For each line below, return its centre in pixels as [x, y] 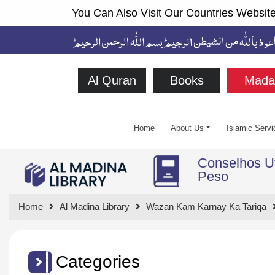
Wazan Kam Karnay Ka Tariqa [206, 206]
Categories [98, 261]
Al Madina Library [95, 206]
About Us [187, 128]
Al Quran [112, 80]
